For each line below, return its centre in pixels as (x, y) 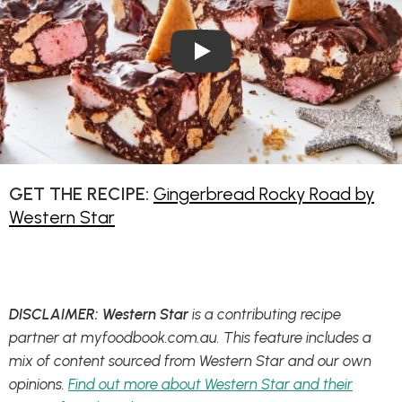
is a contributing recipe (265, 315)
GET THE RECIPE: (79, 194)
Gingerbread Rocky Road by (264, 194)
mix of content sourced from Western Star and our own (190, 361)
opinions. (39, 385)
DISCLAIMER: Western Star (99, 315)
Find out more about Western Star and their (210, 385)
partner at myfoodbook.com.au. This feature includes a (190, 338)
